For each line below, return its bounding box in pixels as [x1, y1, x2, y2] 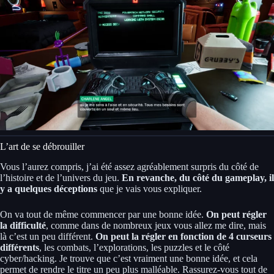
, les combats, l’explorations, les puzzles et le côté [39, 242, 229, 253]
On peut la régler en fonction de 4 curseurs [93, 231, 272, 242]
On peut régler [204, 209, 267, 220]
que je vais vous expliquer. [97, 183, 202, 194]
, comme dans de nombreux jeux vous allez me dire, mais [46, 220, 266, 231]
